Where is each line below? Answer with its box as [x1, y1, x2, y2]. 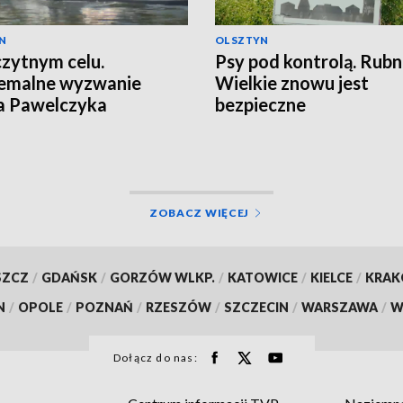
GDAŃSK [40, 269, 97, 285]
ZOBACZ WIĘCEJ [148, 205, 250, 219]
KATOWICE [227, 269, 298, 285]
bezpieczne [215, 94, 306, 116]
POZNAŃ [76, 299, 133, 315]
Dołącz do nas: [113, 350, 198, 364]
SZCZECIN [224, 299, 289, 315]
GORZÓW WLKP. [109, 269, 215, 285]
